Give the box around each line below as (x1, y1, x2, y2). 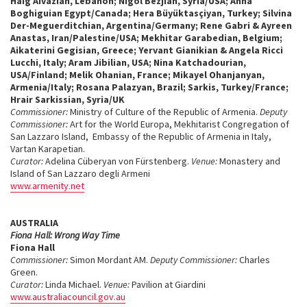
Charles (237, 254, 270, 266)
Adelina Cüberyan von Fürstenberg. (45, 155, 191, 167)
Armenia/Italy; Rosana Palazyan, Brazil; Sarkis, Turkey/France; (10, 81, 288, 93)
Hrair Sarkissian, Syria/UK (10, 93, 125, 106)
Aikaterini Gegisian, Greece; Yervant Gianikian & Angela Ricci (10, 44, 283, 56)
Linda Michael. (43, 278, 103, 291)
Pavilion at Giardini (130, 278, 206, 291)
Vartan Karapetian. (10, 143, 87, 155)
